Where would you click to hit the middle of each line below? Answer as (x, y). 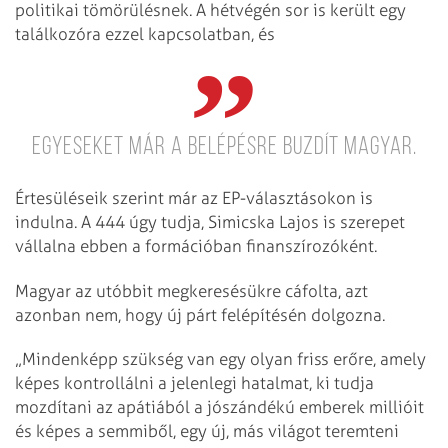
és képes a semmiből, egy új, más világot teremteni (207, 431)
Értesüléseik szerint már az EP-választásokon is (194, 197)
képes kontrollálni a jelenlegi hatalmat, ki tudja (194, 383)
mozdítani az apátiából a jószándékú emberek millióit (219, 407)
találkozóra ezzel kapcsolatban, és (145, 34)
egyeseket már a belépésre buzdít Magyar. (224, 147)
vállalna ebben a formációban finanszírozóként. (196, 245)
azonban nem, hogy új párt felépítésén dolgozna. (200, 314)
